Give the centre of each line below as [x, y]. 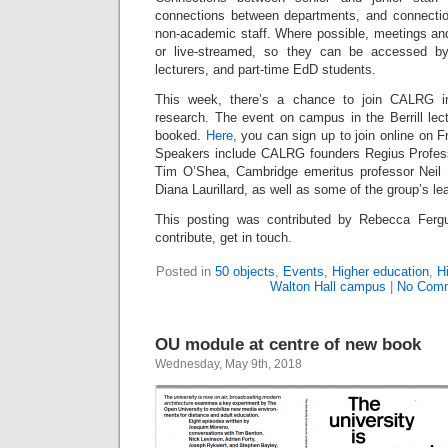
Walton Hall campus [327, 286]
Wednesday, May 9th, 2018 [228, 364]
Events [303, 271]
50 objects [244, 271]
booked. [180, 135]
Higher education [380, 271]
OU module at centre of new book [288, 344]
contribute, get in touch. [223, 237]
